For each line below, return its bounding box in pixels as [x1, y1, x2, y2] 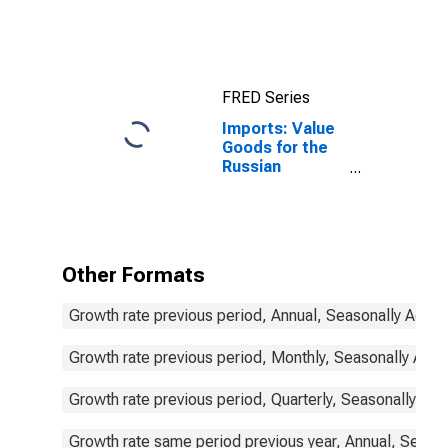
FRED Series [222, 88, 310, 107]
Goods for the [222, 138, 328, 157]
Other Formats [62, 263, 205, 287]
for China [222, 51, 290, 70]
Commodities [222, 32, 325, 51]
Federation [222, 176, 306, 195]
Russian [222, 157, 281, 176]
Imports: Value [222, 119, 335, 138]
